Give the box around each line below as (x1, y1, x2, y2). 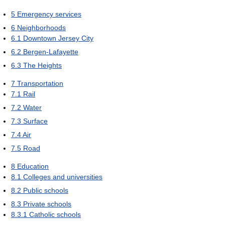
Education (17, 162, 49, 170)
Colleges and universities (23, 173, 102, 181)
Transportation (17, 79, 63, 87)
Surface (23, 117, 48, 125)
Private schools (23, 200, 71, 208)
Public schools (23, 186, 68, 194)
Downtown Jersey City (23, 34, 93, 42)
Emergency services (17, 10, 81, 18)
